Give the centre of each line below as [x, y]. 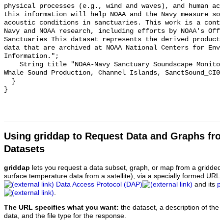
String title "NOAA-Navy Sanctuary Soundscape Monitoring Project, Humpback [12, 65]
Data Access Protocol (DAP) [99, 184]
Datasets [24, 149]
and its [205, 184]
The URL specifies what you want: [61, 208]
